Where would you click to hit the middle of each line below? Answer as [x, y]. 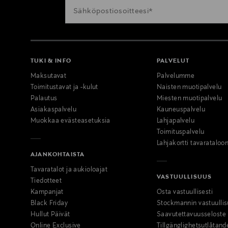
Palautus [44, 98]
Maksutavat [49, 76]
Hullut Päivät [50, 215]
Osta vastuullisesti [185, 192]
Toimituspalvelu [181, 132]
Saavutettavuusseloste [192, 215]
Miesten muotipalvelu [190, 98]
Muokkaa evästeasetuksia [70, 121]
